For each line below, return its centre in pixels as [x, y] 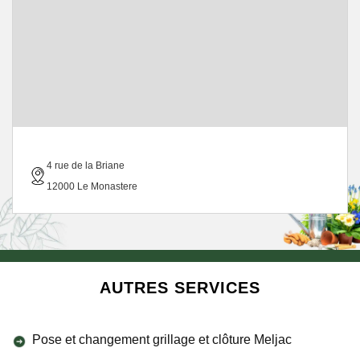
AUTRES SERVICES [180, 288]
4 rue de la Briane [86, 166]
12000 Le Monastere [92, 186]
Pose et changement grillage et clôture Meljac [162, 340]
